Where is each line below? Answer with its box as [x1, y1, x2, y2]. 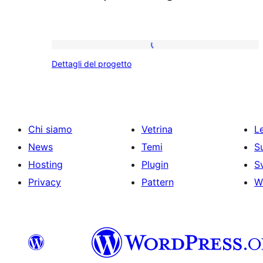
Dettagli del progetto [52, 59, 131, 69]
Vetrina [141, 123, 173, 135]
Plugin [141, 158, 168, 170]
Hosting [28, 158, 63, 170]
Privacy [28, 176, 61, 188]
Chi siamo [28, 123, 72, 135]
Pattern [141, 176, 174, 188]
